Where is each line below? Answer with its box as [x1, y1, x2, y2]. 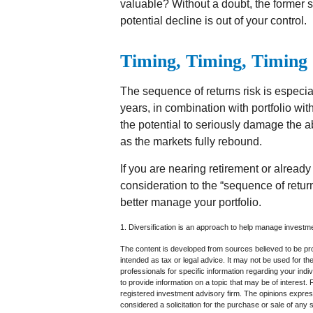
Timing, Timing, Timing [120, 51, 307, 71]
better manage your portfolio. [120, 196, 261, 208]
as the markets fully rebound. [120, 136, 262, 147]
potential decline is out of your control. [120, 15, 307, 27]
